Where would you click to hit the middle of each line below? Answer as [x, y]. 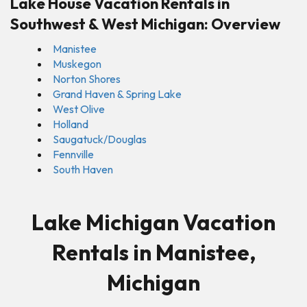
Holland [71, 124]
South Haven [83, 169]
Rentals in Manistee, [153, 252]
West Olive [79, 109]
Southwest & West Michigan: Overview [145, 24]
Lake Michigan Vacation [153, 222]
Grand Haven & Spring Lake [117, 94]
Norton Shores [87, 78]
